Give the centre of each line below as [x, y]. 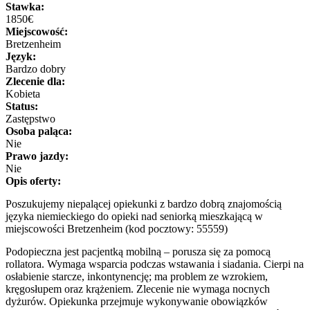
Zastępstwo [30, 118]
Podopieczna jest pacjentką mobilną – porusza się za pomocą [138, 251]
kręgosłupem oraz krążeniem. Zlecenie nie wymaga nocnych [138, 289]
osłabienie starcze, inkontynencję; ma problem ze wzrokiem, [137, 276]
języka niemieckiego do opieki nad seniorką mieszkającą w [134, 216]
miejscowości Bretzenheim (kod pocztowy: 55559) [117, 228]
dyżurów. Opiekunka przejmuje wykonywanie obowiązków [137, 301]
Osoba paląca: [39, 131]
